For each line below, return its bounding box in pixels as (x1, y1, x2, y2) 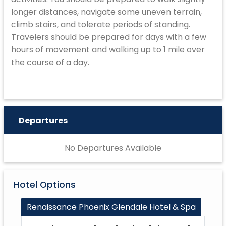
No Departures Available (65, 142, 161, 154)
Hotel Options (14, 178, 76, 191)
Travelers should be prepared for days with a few (11, 31, 207, 43)
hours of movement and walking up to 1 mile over (11, 43, 205, 55)
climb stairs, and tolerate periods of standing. (11, 18, 191, 30)
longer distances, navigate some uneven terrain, (11, 6, 202, 18)
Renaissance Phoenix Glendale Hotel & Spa (27, 201, 196, 213)
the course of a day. (11, 56, 90, 68)
